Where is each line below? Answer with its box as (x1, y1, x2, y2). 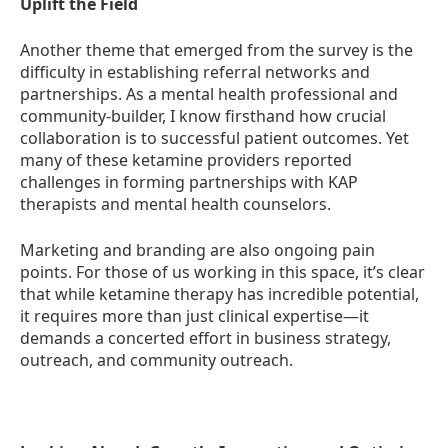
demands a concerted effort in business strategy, (20, 327, 391, 349)
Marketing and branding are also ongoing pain (20, 239, 375, 261)
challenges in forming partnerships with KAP (20, 171, 358, 193)
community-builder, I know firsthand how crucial (20, 105, 386, 127)
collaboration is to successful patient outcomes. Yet (20, 127, 409, 149)
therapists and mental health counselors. (20, 193, 331, 215)
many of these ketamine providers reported (20, 149, 352, 171)
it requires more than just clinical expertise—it (20, 305, 369, 327)
